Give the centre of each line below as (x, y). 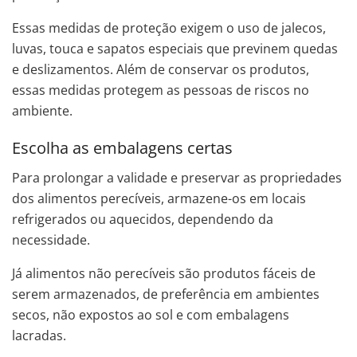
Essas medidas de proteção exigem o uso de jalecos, (169, 27)
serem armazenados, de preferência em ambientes (166, 294)
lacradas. (41, 335)
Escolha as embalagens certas (122, 147)
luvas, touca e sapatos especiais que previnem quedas (175, 48)
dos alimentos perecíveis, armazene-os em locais (159, 198)
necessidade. (51, 239)
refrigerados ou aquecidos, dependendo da (143, 219)
